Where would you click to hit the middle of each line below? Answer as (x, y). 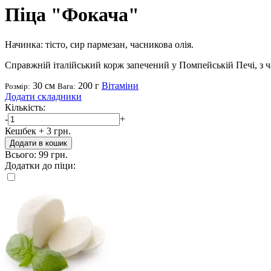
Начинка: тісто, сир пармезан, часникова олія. (99, 44)
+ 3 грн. (55, 131)
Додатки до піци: (40, 165)
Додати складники (43, 96)
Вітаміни (120, 85)
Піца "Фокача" (72, 15)
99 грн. (53, 154)
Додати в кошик (38, 143)
